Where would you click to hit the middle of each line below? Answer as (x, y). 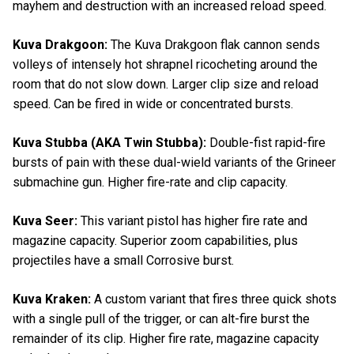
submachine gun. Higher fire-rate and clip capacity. (150, 182)
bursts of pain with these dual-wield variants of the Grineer (174, 162)
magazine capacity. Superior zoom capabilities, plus (155, 241)
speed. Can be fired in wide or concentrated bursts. (153, 104)
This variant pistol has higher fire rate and (194, 221)
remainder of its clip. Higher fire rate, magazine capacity (166, 339)
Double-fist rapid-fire (266, 142)
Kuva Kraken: (52, 299)
